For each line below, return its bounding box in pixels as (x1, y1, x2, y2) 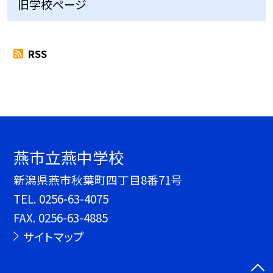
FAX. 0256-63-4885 (13, 209, 108, 226)
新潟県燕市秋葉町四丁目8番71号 (13, 171, 183, 188)
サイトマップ (23, 228, 84, 245)
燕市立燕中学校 (13, 146, 125, 169)
